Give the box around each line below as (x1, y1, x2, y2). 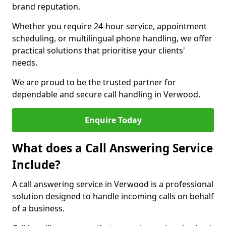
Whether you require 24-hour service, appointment (12, 21, 207, 32)
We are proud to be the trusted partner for (12, 77, 176, 88)
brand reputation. (12, 1, 80, 12)
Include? (12, 157, 61, 173)
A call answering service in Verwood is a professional (12, 179, 213, 190)
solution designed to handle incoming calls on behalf (12, 191, 214, 202)
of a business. (12, 203, 65, 214)
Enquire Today (84, 115, 142, 126)
